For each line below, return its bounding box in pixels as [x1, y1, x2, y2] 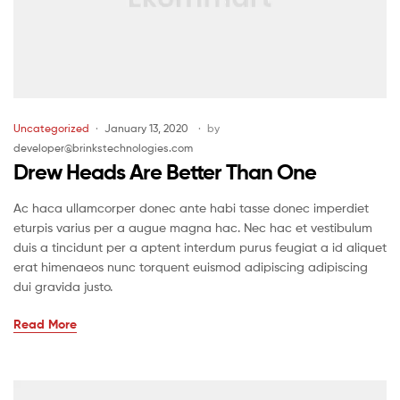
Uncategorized [13, 121, 89, 136]
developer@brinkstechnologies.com [13, 141, 193, 155]
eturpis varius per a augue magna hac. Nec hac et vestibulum [13, 220, 372, 236]
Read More [13, 316, 77, 333]
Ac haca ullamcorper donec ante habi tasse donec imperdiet [13, 200, 369, 216]
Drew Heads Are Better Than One [13, 159, 316, 186]
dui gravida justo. [13, 279, 112, 295]
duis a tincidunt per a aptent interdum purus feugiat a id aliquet [13, 239, 387, 255]
